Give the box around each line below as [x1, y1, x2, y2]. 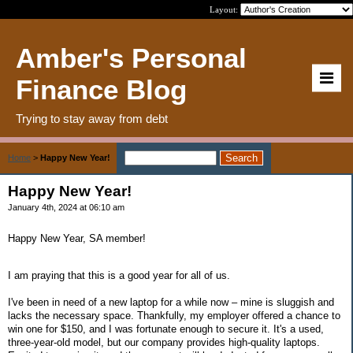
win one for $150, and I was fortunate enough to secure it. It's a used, [8, 322, 324, 335]
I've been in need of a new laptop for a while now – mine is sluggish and [8, 295, 334, 308]
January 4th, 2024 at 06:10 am [8, 203, 124, 212]
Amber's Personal [16, 43, 247, 73]
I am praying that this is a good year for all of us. [8, 269, 233, 281]
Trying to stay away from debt [16, 112, 168, 125]
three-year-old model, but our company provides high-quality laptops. [8, 336, 320, 348]
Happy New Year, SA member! [8, 232, 149, 244]
